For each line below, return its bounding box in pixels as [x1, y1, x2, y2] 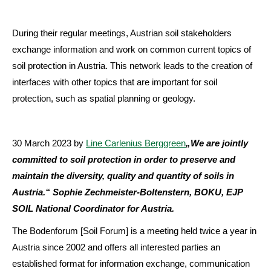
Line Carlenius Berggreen [86, 138, 186, 148]
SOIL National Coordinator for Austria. [12, 203, 174, 214]
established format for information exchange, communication [12, 258, 250, 269]
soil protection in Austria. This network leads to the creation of [12, 60, 252, 71]
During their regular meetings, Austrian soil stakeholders [12, 28, 232, 38]
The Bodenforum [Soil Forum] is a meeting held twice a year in [12, 226, 256, 236]
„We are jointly [186, 138, 248, 148]
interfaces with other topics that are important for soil [12, 77, 217, 87]
